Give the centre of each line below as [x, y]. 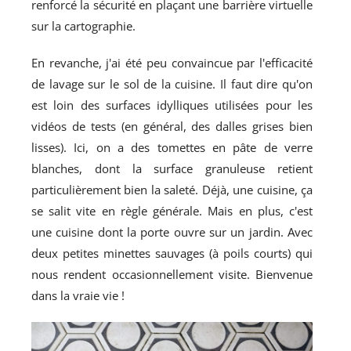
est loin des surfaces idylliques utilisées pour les [172, 105]
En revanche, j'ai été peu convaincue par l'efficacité [172, 62]
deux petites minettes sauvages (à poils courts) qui [172, 253]
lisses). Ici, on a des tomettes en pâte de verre [172, 147]
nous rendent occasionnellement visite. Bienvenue [172, 274]
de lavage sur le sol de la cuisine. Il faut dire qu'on [172, 83]
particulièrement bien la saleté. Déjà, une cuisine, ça [172, 189]
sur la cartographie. [83, 25]
